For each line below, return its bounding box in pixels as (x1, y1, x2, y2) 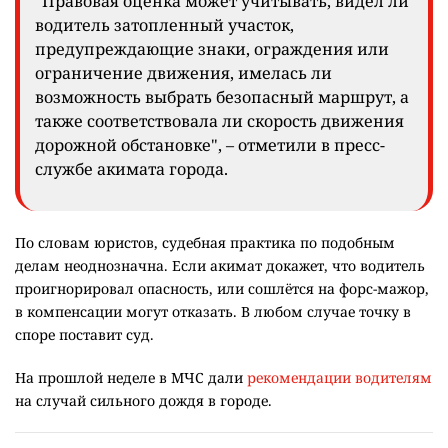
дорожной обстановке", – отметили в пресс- (35, 134, 385, 157)
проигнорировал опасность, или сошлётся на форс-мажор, (15, 279, 429, 299)
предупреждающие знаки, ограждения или (35, 38, 389, 61)
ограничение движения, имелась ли (35, 62, 332, 85)
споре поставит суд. (15, 325, 154, 345)
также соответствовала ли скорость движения (35, 110, 404, 133)
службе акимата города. (35, 158, 228, 181)
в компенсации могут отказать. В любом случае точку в (15, 302, 411, 322)
